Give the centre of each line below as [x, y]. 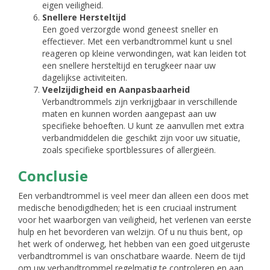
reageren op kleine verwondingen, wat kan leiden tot [144, 53]
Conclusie [53, 176]
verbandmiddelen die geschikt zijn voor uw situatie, [141, 138]
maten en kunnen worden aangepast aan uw [129, 114]
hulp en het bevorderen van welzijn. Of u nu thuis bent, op [130, 232]
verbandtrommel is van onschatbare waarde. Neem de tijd [132, 256]
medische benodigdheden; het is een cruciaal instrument [127, 208]
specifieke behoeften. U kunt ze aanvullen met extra [143, 126]
